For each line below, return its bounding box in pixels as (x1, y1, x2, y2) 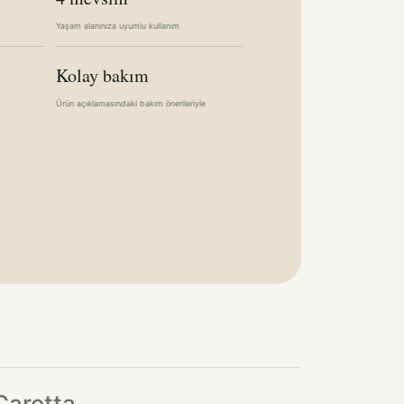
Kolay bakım (56, 63, 149, 87)
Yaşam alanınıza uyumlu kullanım (56, 21, 179, 31)
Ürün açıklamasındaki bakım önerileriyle (56, 98, 206, 108)
